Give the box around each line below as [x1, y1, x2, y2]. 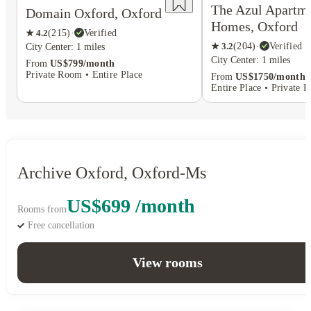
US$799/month [50, 58, 115, 69]
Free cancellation [28, 220, 94, 231]
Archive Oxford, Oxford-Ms [17, 164, 206, 183]
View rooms [132, 255, 203, 271]
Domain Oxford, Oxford [26, 5, 162, 21]
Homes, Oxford [211, 18, 298, 34]
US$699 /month [67, 195, 195, 217]
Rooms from [17, 204, 67, 215]
